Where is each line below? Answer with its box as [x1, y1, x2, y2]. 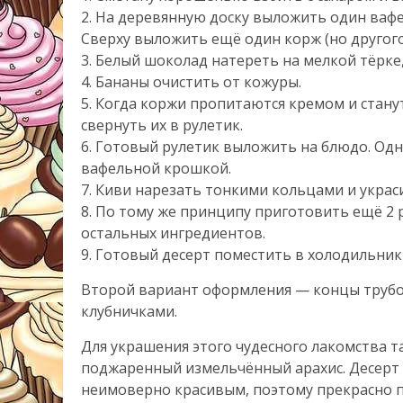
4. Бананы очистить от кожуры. [81, 72, 301, 92]
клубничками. [81, 301, 177, 321]
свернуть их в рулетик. [81, 115, 243, 135]
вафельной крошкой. [81, 158, 231, 178]
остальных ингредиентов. [81, 223, 265, 243]
